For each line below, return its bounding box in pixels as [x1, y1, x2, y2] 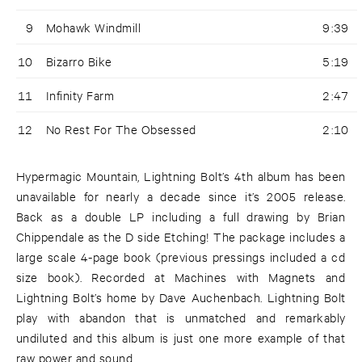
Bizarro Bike [46, 53, 112, 69]
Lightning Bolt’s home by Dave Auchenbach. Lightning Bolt [16, 289, 346, 305]
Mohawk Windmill [46, 19, 141, 36]
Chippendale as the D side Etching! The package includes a [16, 229, 346, 245]
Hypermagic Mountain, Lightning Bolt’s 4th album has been [16, 168, 346, 184]
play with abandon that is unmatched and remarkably [16, 309, 346, 326]
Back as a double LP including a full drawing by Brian [16, 208, 346, 225]
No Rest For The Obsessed [46, 121, 196, 137]
